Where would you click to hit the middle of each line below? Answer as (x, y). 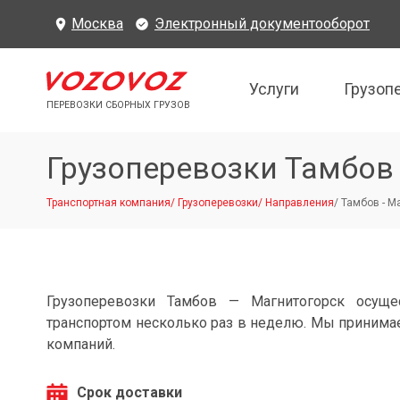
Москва (97, 24)
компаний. (81, 344)
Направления (300, 203)
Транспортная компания (108, 203)
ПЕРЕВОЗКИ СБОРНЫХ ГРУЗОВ (118, 105)
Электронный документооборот (262, 24)
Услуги (274, 88)
